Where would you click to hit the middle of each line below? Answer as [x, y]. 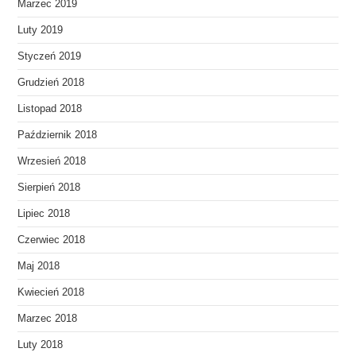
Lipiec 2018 [44, 214]
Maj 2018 [39, 266]
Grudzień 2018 [51, 83]
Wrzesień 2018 [52, 161]
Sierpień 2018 [49, 188]
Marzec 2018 [48, 319]
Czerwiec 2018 [52, 240]
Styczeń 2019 [50, 56]
